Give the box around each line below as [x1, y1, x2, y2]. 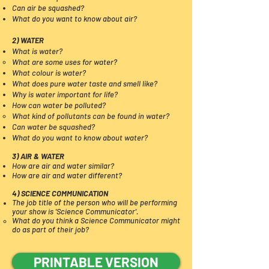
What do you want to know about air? [12, 14, 137, 23]
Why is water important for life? [12, 89, 118, 99]
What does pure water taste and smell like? [12, 79, 157, 88]
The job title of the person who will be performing [12, 198, 177, 207]
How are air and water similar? [12, 161, 114, 171]
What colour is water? [12, 68, 86, 77]
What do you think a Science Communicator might [12, 216, 180, 225]
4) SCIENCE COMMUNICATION [12, 189, 108, 198]
